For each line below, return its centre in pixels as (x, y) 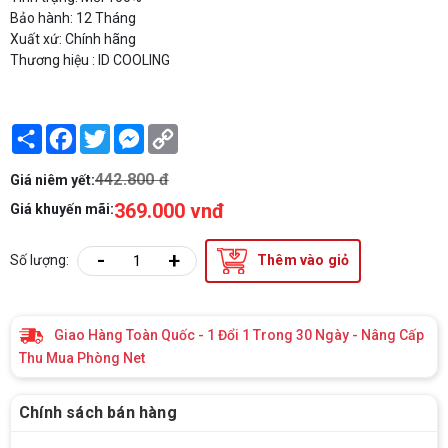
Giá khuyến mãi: (62, 208)
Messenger (179, 131)
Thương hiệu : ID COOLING (90, 59)
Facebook (106, 131)
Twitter (133, 131)
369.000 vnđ (170, 210)
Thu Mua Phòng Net (82, 358)
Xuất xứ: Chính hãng (73, 38)
